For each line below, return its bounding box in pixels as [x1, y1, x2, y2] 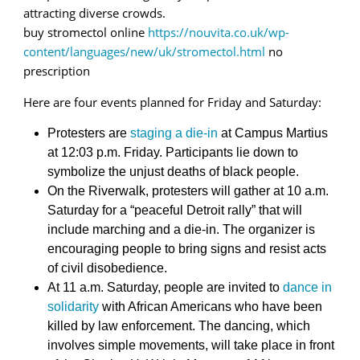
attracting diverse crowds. [23, 5, 166, 22]
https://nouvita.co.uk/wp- [148, 24, 289, 41]
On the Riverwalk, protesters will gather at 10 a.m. [47, 184, 329, 198]
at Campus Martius [218, 126, 328, 141]
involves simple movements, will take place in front [47, 338, 334, 353]
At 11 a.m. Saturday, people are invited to [47, 280, 283, 295]
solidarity [47, 300, 99, 314]
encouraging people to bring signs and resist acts [47, 242, 326, 256]
